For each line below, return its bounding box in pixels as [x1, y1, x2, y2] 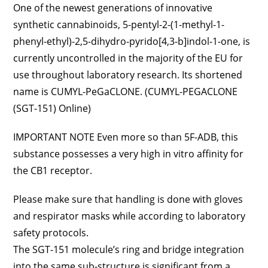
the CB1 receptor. [13, 164, 93, 177]
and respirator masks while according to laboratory [13, 209, 246, 223]
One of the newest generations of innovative [13, 1, 213, 14]
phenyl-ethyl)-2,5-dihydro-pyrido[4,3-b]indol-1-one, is [13, 35, 251, 48]
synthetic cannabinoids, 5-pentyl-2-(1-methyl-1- [13, 18, 225, 31]
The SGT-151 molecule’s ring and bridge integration [13, 243, 245, 256]
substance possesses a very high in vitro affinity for [13, 147, 244, 160]
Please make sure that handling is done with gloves [13, 193, 243, 206]
